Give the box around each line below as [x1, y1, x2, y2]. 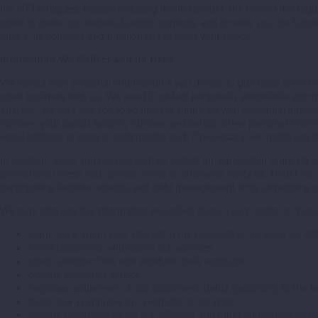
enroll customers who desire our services [28, 240, 212, 255]
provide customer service [28, 267, 141, 282]
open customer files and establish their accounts [28, 253, 245, 268]
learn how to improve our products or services [28, 294, 234, 309]
